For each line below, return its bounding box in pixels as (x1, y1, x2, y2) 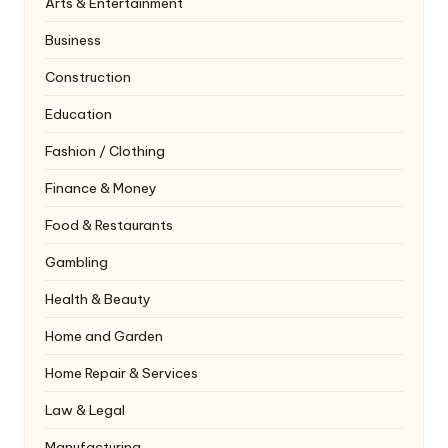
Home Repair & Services (45, 364, 198, 383)
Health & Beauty (45, 290, 151, 309)
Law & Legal (45, 401, 125, 420)
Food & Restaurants (45, 216, 173, 235)
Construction (45, 68, 131, 87)
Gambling (45, 253, 108, 272)
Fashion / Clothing (45, 142, 165, 161)
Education (45, 105, 112, 124)
